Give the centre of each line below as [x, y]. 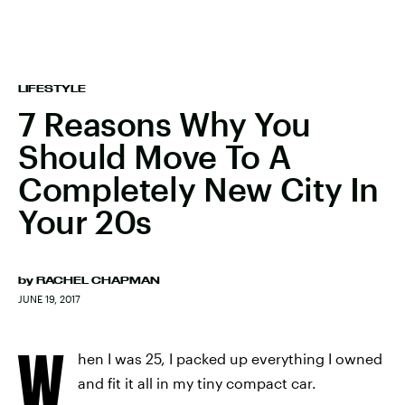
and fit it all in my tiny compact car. [197, 383]
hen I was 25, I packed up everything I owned [230, 358]
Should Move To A [155, 156]
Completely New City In [199, 189]
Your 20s [85, 221]
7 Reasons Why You [165, 124]
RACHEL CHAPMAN [98, 280]
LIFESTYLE [52, 89]
